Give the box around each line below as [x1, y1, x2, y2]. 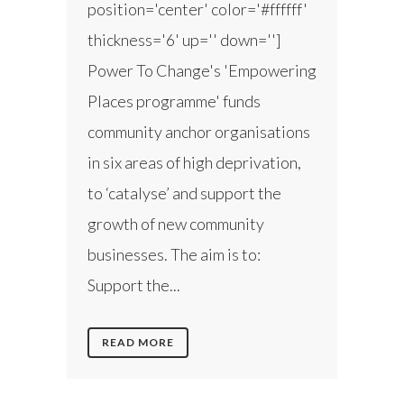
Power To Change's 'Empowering [87, 60, 317, 80]
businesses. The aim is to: [87, 243, 261, 264]
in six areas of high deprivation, [87, 151, 301, 172]
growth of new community [87, 213, 264, 234]
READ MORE [102, 335, 174, 349]
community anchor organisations [87, 121, 310, 142]
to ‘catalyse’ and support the [87, 182, 281, 203]
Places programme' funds [87, 90, 261, 111]
